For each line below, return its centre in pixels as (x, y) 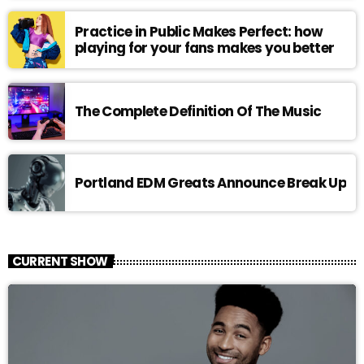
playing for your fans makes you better (205, 48)
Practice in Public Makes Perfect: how (199, 31)
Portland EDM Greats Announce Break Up (211, 182)
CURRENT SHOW (60, 262)
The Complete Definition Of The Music (198, 111)
